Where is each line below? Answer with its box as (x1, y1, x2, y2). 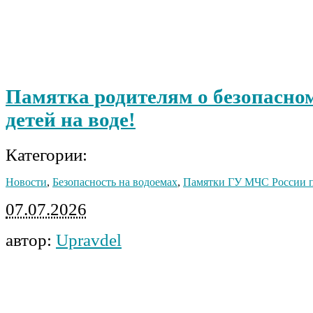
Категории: (6, 145, 87, 164)
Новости (6, 176, 47, 188)
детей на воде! (6, 108, 136, 131)
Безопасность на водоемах (52, 176, 177, 188)
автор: (6, 231, 56, 249)
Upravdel (56, 231, 122, 249)
